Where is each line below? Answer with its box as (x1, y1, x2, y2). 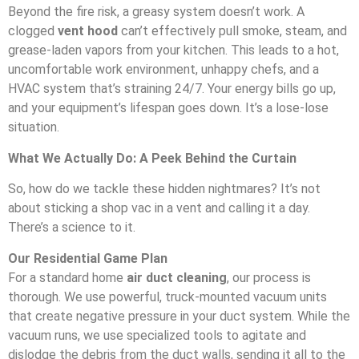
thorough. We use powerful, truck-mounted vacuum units (8, 288, 327, 305)
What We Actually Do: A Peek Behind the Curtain (8, 150, 296, 166)
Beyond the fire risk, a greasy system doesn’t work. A (8, 4, 305, 20)
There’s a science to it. (8, 220, 135, 236)
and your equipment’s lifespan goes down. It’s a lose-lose (8, 100, 329, 116)
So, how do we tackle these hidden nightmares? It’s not (8, 181, 321, 197)
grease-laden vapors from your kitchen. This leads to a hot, (8, 42, 339, 58)
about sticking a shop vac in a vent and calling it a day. (8, 200, 310, 216)
